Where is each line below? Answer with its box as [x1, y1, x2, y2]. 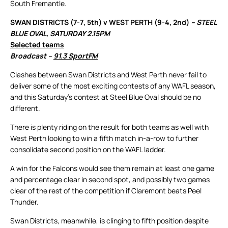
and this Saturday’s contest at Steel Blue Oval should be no [10, 92, 201, 102]
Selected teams [10, 40, 64, 50]
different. [10, 103, 40, 113]
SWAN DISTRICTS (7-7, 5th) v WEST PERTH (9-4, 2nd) [10, 17, 191, 27]
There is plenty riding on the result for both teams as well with [10, 122, 209, 132]
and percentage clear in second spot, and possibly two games [10, 175, 210, 185]
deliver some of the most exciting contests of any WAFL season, [10, 81, 216, 91]
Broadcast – [10, 51, 52, 61]
